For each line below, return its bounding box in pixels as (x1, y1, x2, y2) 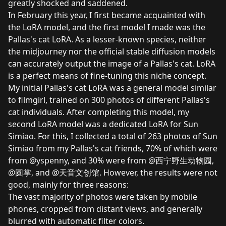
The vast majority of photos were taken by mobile (8, 191, 197, 203)
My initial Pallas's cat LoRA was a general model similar (8, 82, 216, 94)
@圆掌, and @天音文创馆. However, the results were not (8, 167, 217, 179)
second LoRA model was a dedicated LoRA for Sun (8, 119, 198, 130)
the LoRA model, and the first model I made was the (8, 22, 205, 33)
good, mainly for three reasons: (8, 179, 129, 191)
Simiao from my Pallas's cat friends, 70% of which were (8, 143, 217, 154)
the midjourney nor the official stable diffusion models (8, 46, 215, 58)
